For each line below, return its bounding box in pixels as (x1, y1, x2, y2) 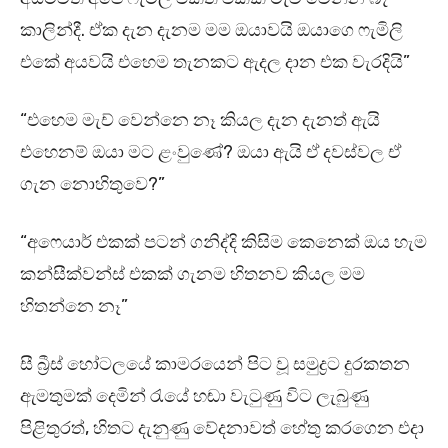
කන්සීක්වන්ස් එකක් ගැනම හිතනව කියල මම (20, 263, 365, 286)
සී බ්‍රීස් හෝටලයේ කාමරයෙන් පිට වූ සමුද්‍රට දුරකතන (20, 353, 410, 376)
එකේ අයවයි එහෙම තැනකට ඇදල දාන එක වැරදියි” (20, 51, 410, 74)
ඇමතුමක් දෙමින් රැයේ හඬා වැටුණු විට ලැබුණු (20, 385, 369, 408)
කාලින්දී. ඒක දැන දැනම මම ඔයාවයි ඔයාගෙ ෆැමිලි (20, 19, 403, 42)
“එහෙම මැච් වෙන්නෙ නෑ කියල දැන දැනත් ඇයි (20, 109, 380, 132)
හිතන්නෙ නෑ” (20, 295, 128, 318)
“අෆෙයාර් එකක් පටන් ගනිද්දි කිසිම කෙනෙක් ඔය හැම (20, 231, 427, 254)
